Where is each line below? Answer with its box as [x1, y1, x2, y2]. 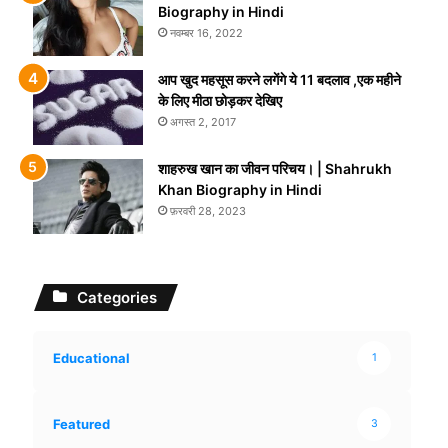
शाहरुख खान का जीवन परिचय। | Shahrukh [157, 160, 392, 177]
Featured [52, 415, 110, 432]
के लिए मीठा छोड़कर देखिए [157, 92, 282, 109]
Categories [76, 288, 157, 307]
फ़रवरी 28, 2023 [169, 204, 246, 218]
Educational [52, 349, 130, 366]
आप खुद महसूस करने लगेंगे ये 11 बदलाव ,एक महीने [157, 71, 401, 88]
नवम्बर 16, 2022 [169, 26, 243, 40]
